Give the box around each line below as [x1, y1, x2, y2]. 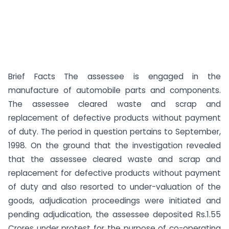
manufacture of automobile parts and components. [8, 85, 221, 96]
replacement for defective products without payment [8, 168, 221, 178]
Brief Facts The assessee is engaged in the [8, 71, 221, 82]
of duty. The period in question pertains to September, [8, 126, 221, 137]
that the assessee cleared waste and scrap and [8, 154, 221, 165]
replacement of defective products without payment [8, 112, 221, 123]
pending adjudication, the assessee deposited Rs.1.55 [8, 209, 221, 220]
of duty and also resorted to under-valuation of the [8, 181, 221, 192]
